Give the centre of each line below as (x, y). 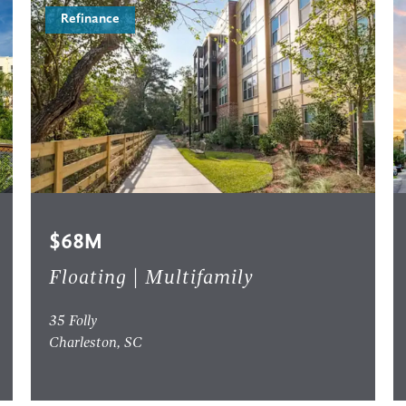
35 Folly (72, 322)
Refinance (90, 20)
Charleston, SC (95, 344)
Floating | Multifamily (151, 279)
